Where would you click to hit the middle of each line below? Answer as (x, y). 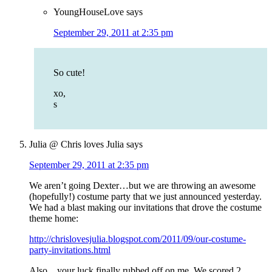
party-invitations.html (70, 250)
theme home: (54, 219)
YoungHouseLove (89, 12)
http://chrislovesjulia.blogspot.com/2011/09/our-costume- (138, 239)
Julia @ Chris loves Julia (76, 144)
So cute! (69, 73)
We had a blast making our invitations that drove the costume (145, 208)
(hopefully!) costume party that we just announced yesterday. (145, 197)
